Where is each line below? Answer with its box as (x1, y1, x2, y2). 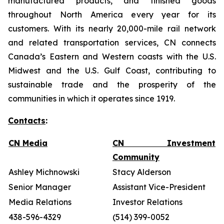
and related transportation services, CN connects (8, 37, 216, 47)
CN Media (8, 138, 47, 148)
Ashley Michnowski (8, 167, 79, 177)
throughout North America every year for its (8, 9, 216, 19)
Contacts (8, 115, 45, 125)
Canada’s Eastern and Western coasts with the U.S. (8, 51, 216, 61)
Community (112, 152, 159, 162)
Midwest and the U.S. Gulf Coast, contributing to (8, 65, 216, 75)
